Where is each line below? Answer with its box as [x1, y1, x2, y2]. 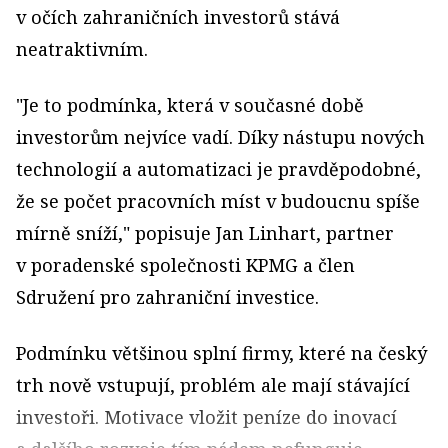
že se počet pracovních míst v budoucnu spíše [16, 189, 420, 213]
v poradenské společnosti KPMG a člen [16, 253, 355, 277]
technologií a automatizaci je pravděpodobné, [16, 157, 421, 181]
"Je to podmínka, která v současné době [16, 93, 364, 117]
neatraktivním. [16, 37, 148, 61]
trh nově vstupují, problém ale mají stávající [16, 373, 410, 397]
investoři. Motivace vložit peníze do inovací [16, 405, 397, 429]
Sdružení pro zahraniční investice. [16, 285, 319, 309]
